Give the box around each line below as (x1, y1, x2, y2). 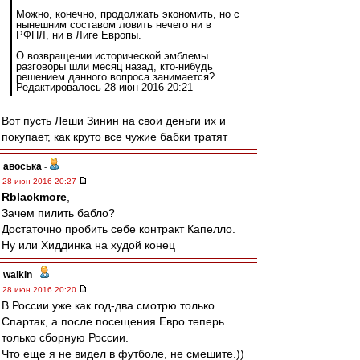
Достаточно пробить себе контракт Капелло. (2, 223, 235, 235)
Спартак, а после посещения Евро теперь (2, 315, 224, 328)
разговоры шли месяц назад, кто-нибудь (16, 60, 213, 72)
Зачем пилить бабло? (2, 207, 115, 219)
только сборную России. (2, 331, 129, 344)
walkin (3, 269, 32, 280)
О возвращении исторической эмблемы (16, 50, 208, 62)
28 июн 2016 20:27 (2, 177, 79, 186)
